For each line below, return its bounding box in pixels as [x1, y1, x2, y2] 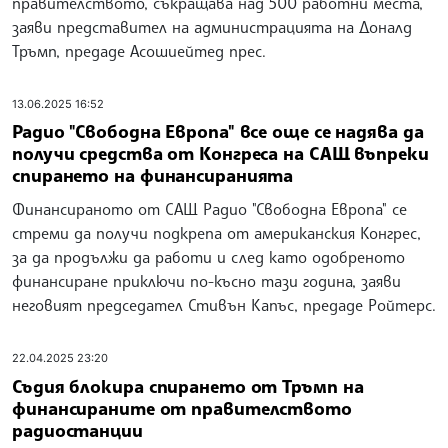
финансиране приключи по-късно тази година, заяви [12, 271, 401, 292]
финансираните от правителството [12, 396, 352, 419]
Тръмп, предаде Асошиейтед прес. [12, 40, 266, 61]
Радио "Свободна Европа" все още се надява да [12, 120, 424, 143]
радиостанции [12, 418, 143, 441]
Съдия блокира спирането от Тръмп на [12, 374, 364, 397]
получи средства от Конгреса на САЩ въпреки [12, 142, 429, 165]
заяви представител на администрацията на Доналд [12, 16, 412, 37]
